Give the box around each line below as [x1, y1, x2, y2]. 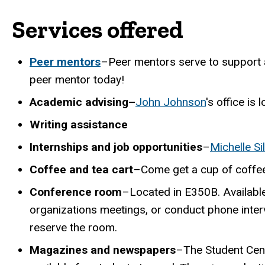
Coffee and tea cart [30, 163, 133, 177]
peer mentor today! [30, 73, 124, 87]
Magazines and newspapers [30, 243, 176, 257]
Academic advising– [30, 95, 135, 109]
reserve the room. [30, 221, 117, 235]
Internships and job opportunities [30, 140, 202, 154]
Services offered [12, 15, 183, 44]
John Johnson [135, 95, 206, 109]
